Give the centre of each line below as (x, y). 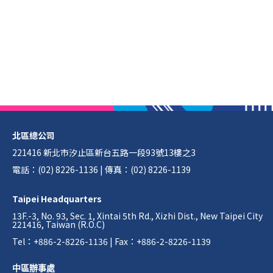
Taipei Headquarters (57, 198)
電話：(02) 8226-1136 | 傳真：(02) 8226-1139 (101, 169)
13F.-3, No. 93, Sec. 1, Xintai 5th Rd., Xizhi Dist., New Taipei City (137, 215)
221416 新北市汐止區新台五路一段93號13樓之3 (104, 152)
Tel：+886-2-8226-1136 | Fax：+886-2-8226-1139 (112, 241)
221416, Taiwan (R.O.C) (58, 224)
